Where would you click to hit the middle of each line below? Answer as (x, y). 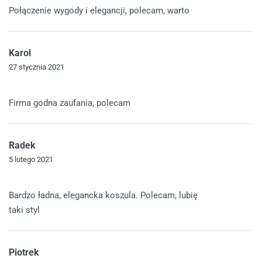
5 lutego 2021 (31, 159)
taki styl (24, 210)
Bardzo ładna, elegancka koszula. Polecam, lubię (103, 195)
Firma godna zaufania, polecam (70, 103)
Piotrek (24, 252)
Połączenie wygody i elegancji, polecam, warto (99, 10)
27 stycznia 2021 (37, 67)
